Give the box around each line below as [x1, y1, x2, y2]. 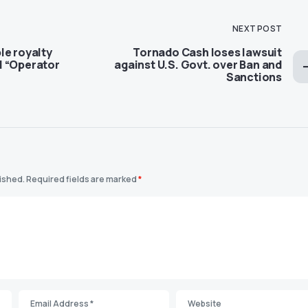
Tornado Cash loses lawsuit [133, 44, 282, 60]
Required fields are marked [26, 173, 138, 185]
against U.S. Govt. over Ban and [114, 56, 282, 72]
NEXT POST [232, 22, 282, 34]
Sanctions [225, 69, 282, 85]
